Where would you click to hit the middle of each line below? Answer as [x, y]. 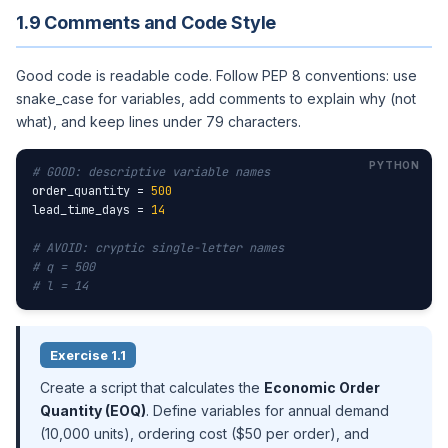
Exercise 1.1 [88, 355]
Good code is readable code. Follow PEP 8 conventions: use [216, 75]
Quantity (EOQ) [93, 410]
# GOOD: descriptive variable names [151, 172]
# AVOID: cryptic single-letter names [158, 248]
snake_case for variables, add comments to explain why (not [216, 98]
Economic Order [322, 387]
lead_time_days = [91, 210]
